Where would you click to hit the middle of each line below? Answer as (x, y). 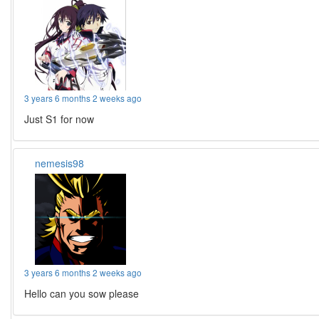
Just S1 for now (59, 119)
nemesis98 (60, 163)
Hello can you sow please (82, 293)
